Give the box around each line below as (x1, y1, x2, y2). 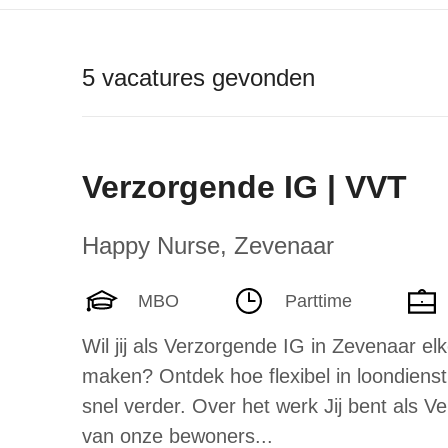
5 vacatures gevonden (82, 64, 315, 91)
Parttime (285, 290, 352, 311)
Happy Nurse (82, 232, 220, 259)
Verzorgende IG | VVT (82, 169, 407, 205)
